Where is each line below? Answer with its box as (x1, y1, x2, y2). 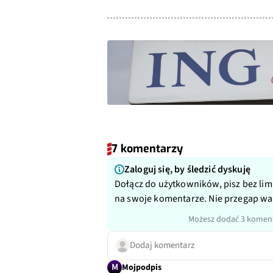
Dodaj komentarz (130, 239, 194, 252)
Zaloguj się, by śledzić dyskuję (124, 163, 250, 177)
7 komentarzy (112, 141, 183, 157)
